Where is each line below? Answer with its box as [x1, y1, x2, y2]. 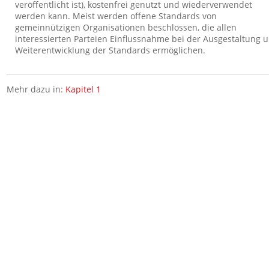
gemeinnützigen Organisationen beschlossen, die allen [15, 22, 237, 33]
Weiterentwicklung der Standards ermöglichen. [15, 44, 206, 56]
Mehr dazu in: [7, 83, 66, 95]
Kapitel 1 [65, 83, 101, 95]
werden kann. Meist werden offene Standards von [15, 10, 217, 22]
